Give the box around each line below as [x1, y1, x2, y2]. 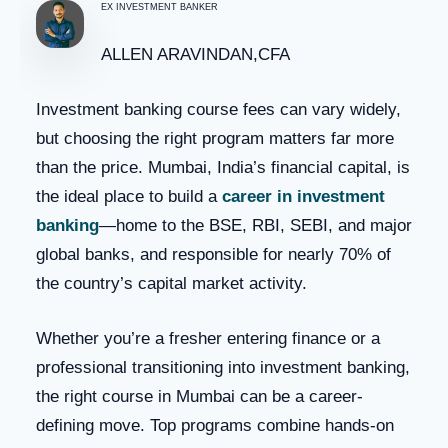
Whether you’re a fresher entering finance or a [36, 329, 380, 349]
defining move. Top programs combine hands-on [36, 416, 394, 436]
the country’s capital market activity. [36, 274, 307, 294]
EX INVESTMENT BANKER [101, 2, 218, 13]
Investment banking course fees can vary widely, [36, 100, 401, 120]
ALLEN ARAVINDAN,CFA [101, 45, 290, 65]
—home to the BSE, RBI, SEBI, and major [99, 216, 412, 236]
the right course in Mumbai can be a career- [36, 387, 363, 407]
